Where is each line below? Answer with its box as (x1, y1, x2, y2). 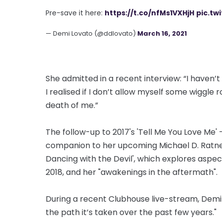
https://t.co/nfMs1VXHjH (105, 7, 194, 18)
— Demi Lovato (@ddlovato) (46, 28, 137, 38)
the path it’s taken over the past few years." (46, 206, 217, 218)
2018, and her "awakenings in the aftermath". (46, 166, 218, 178)
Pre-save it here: (46, 7, 105, 18)
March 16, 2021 (137, 28, 187, 38)
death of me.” (46, 99, 98, 111)
